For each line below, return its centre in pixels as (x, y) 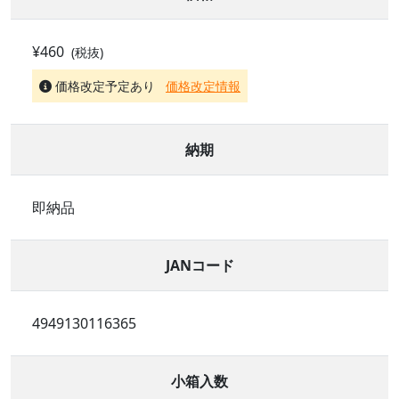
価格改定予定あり (105, 85)
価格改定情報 (203, 85)
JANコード (199, 265)
